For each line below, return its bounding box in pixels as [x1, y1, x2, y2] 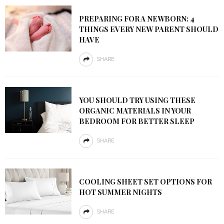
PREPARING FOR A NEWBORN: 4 [78, 13, 194, 23]
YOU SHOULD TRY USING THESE [78, 95, 195, 105]
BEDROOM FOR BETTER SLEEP [78, 116, 194, 126]
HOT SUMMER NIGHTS [78, 187, 162, 197]
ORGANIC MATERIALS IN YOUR [78, 105, 191, 115]
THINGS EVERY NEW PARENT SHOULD [78, 24, 218, 34]
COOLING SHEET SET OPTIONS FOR [78, 176, 212, 186]
